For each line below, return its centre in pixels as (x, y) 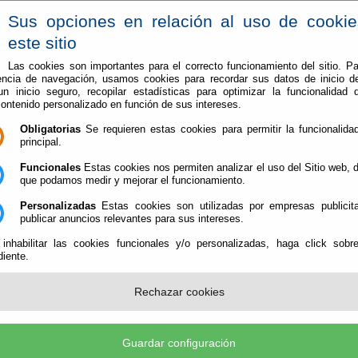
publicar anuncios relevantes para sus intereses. (132, 218)
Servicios (217, 80)
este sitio (42, 43)
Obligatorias (50, 129)
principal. (41, 142)
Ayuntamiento (319, 80)
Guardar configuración (179, 343)
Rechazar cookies (179, 292)
